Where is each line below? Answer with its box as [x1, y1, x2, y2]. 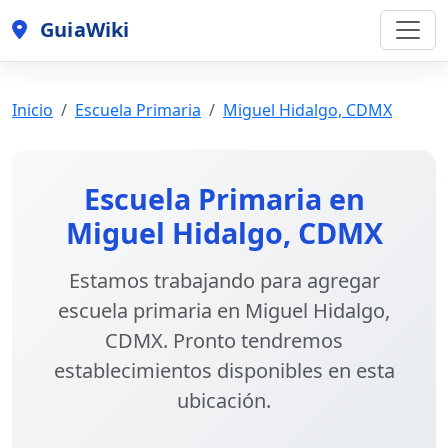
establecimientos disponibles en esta [53, 356, 395, 384]
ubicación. [177, 386, 271, 414]
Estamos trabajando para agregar [68, 266, 380, 294]
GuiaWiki [35, 16, 130, 44]
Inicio [12, 98, 53, 121]
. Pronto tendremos [163, 326, 343, 354]
